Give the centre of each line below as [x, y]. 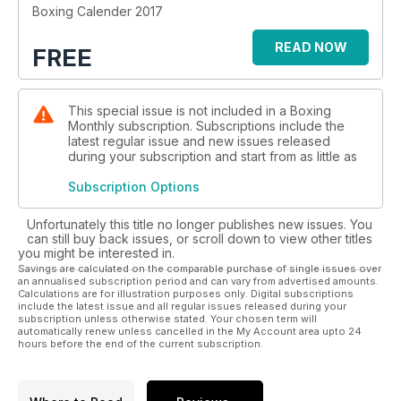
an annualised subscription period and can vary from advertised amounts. [198, 281]
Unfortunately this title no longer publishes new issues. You [200, 224]
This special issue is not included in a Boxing [200, 111]
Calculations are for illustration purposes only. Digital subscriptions [186, 294]
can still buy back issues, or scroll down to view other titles [200, 239]
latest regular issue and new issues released [199, 141]
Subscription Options [134, 187]
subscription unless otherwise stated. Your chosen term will [167, 319]
